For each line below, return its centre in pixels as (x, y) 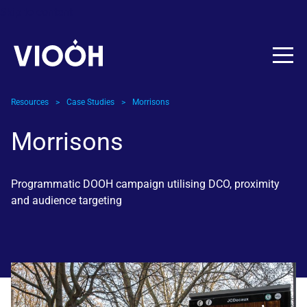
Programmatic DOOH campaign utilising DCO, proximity (145, 184)
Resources (30, 102)
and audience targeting (66, 200)
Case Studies (90, 102)
